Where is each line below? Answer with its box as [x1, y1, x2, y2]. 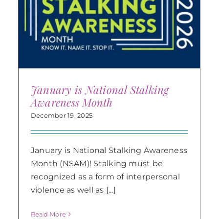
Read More [30, 210, 66, 218]
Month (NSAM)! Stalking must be [30, 158, 163, 168]
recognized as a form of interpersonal [30, 172, 180, 181]
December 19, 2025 [30, 111, 93, 119]
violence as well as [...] [30, 185, 116, 195]
